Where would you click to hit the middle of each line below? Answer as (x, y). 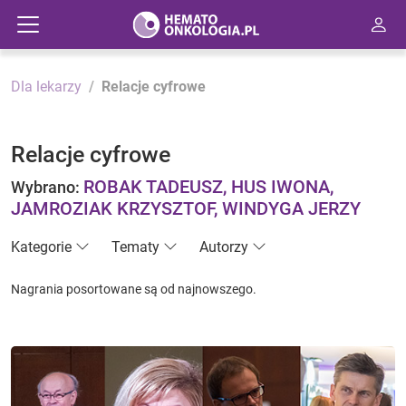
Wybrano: (47, 187)
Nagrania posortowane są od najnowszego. (134, 289)
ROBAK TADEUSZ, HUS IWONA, (208, 187)
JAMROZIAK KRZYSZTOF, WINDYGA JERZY (186, 208)
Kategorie (41, 247)
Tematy (135, 247)
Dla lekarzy (46, 87)
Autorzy (224, 247)
